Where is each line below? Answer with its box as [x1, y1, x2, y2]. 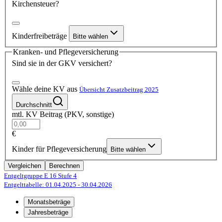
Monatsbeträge [28, 198, 70, 206]
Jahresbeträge [28, 209, 68, 217]
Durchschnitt [16, 101, 52, 109]
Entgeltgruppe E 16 [4, 172, 56, 180]
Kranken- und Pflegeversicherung [13, 47, 118, 56]
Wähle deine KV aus [12, 85, 79, 94]
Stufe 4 [56, 172, 77, 180]
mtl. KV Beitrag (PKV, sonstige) [12, 110, 114, 119]
